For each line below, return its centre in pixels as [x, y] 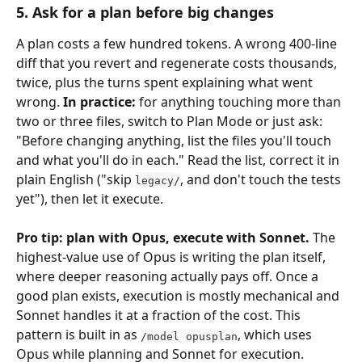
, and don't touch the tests [262, 179]
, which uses [276, 335]
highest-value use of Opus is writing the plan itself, [173, 257]
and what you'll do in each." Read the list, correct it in [179, 160]
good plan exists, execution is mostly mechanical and [179, 296]
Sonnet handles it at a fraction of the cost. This [160, 316]
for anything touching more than [240, 101]
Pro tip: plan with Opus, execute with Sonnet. [163, 238]
